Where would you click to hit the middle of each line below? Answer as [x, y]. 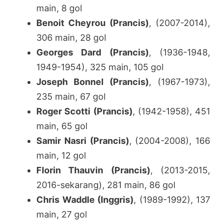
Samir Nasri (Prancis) [83, 141]
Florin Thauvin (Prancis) [93, 170]
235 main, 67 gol [71, 97]
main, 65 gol [62, 126]
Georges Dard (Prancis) [93, 53]
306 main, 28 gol [71, 38]
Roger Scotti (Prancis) [84, 111]
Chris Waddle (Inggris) [85, 200]
